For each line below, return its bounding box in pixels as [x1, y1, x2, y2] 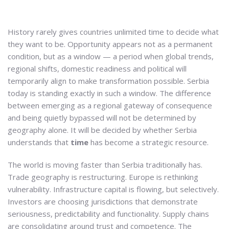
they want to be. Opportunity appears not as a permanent [8, 39, 213, 49]
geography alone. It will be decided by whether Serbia [8, 125, 197, 135]
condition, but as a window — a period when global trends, [8, 51, 214, 61]
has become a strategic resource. [88, 137, 209, 147]
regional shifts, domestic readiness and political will [8, 63, 187, 74]
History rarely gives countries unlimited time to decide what [8, 27, 219, 37]
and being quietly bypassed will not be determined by [8, 112, 196, 123]
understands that [8, 137, 71, 147]
